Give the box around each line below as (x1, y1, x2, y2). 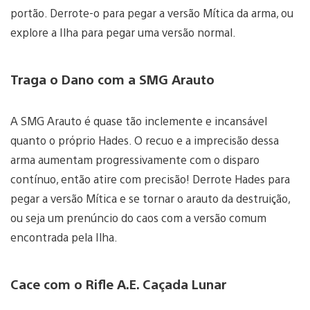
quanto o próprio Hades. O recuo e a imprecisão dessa (10, 133, 279, 148)
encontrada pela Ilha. (10, 230, 120, 245)
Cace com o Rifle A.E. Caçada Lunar (10, 275, 227, 293)
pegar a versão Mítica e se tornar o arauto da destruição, (10, 191, 290, 206)
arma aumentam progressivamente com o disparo (10, 152, 259, 167)
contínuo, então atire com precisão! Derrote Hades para (10, 172, 290, 187)
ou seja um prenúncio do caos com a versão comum (10, 210, 266, 226)
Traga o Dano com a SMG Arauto (10, 70, 215, 87)
